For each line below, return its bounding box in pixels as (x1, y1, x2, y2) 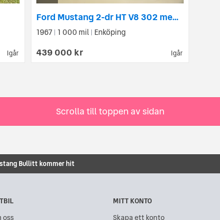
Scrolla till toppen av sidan (55, 104, 165, 118)
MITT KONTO (113, 195, 152, 206)
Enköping (94, 26, 126, 38)
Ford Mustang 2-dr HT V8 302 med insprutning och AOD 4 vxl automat (172, 10, 179, 24)
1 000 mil (55, 26, 90, 38)
